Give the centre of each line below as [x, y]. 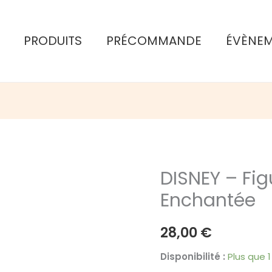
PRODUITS [53, 41]
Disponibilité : [193, 256]
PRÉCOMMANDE [154, 41]
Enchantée [208, 201]
